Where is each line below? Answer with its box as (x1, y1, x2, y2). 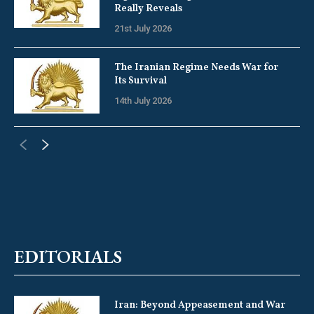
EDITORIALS (14, 245, 122, 269)
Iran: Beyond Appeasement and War (114, 299, 285, 313)
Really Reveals (114, 1, 182, 15)
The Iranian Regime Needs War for (114, 60, 278, 74)
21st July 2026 (114, 22, 172, 34)
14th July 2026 (114, 95, 172, 106)
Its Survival (114, 74, 169, 88)
